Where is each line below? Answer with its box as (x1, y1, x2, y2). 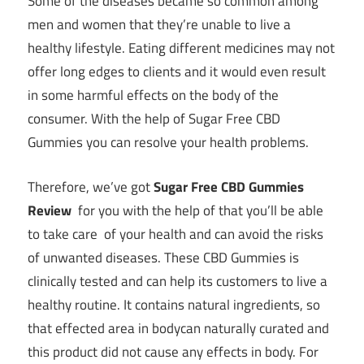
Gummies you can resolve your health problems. (28, 132, 309, 154)
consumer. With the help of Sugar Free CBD (28, 108, 280, 130)
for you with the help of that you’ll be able (75, 199, 323, 221)
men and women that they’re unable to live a (28, 14, 291, 36)
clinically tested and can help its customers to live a (28, 270, 327, 292)
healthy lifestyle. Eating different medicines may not (28, 37, 335, 59)
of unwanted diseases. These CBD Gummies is (28, 246, 299, 268)
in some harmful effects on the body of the (28, 84, 279, 106)
